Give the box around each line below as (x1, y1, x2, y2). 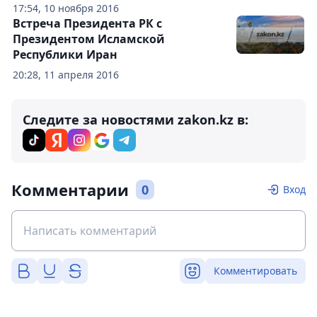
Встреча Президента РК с (13, 16, 162, 31)
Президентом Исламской (13, 31, 165, 47)
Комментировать (214, 264, 297, 277)
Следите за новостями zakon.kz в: (23, 111, 248, 128)
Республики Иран (13, 47, 117, 62)
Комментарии (11, 179, 129, 200)
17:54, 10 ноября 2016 (13, 1, 119, 15)
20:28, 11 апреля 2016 (13, 68, 119, 81)
